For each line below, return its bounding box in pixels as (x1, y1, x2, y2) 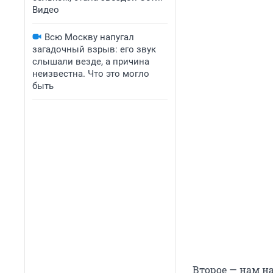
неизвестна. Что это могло (32, 68, 149, 79)
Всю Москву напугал (44, 32, 134, 43)
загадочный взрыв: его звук (32, 44, 156, 55)
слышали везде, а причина (32, 56, 149, 67)
